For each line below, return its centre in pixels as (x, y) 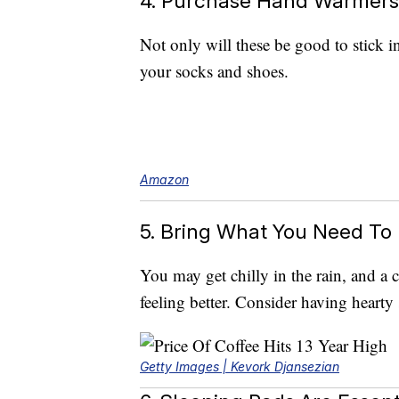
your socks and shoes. (214, 71)
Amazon (164, 180)
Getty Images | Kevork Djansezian (240, 367)
